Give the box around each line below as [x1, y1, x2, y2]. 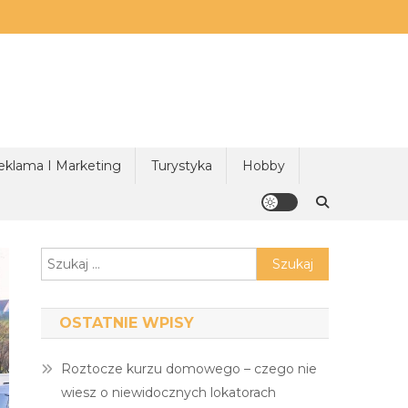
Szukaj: [256, 250, 301, 266]
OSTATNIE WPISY [59, 314, 195, 331]
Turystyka [151, 158, 212, 174]
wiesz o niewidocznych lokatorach [61, 384, 277, 401]
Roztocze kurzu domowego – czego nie [61, 361, 318, 377]
